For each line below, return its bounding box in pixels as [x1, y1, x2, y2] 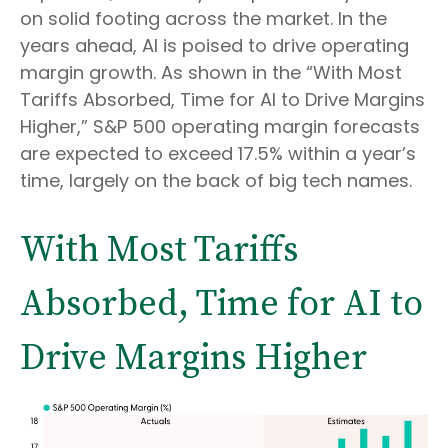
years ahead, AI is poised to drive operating [20, 33, 409, 59]
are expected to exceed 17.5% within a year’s [20, 141, 416, 167]
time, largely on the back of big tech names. [20, 168, 412, 194]
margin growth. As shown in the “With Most [20, 60, 402, 86]
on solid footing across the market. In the [20, 6, 387, 32]
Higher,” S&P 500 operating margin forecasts [20, 114, 420, 140]
